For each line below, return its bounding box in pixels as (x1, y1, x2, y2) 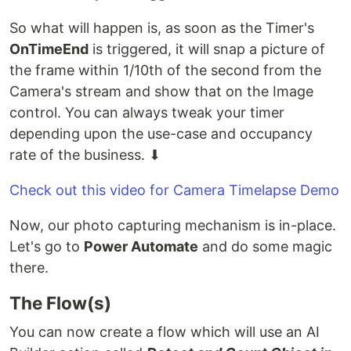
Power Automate (84, 238, 198, 255)
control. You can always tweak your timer (9, 104, 284, 121)
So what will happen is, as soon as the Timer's (9, 20, 314, 37)
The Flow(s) (9, 292, 111, 314)
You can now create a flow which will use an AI (9, 324, 320, 341)
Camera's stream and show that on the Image (9, 83, 313, 100)
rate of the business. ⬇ (9, 147, 161, 164)
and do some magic (198, 238, 332, 255)
